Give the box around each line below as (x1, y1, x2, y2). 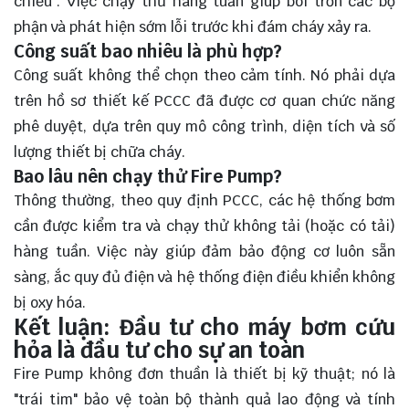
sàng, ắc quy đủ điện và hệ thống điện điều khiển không (14, 267, 395, 288)
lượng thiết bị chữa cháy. (14, 142, 185, 163)
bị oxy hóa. (14, 293, 86, 313)
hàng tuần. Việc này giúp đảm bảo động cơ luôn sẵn (14, 242, 395, 262)
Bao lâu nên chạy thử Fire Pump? (14, 165, 282, 188)
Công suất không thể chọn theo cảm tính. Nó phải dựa (14, 66, 395, 86)
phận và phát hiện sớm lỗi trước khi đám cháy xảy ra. (14, 17, 372, 37)
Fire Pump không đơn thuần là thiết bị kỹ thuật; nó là (14, 364, 395, 384)
